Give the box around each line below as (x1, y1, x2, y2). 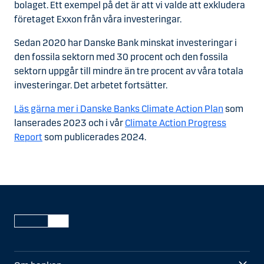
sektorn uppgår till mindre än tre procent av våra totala (14, 65, 243, 77)
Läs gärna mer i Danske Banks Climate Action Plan (14, 103, 223, 114)
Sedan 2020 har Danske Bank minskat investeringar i (14, 37, 237, 48)
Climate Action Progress (125, 117, 226, 128)
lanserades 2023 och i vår (14, 117, 125, 128)
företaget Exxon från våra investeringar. (14, 13, 181, 25)
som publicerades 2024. (42, 131, 146, 143)
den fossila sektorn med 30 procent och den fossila (14, 51, 228, 62)
